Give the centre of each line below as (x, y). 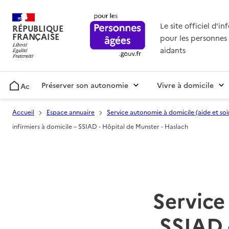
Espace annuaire (71, 112)
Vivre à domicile (185, 85)
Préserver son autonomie (85, 85)
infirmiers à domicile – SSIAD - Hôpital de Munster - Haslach (100, 126)
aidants (173, 50)
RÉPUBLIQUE (38, 28)
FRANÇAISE (36, 37)
